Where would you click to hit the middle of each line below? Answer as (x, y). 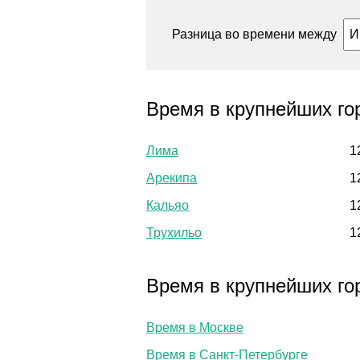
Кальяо (168, 205)
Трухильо (174, 233)
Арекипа (172, 178)
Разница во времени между (258, 34)
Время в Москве (195, 328)
